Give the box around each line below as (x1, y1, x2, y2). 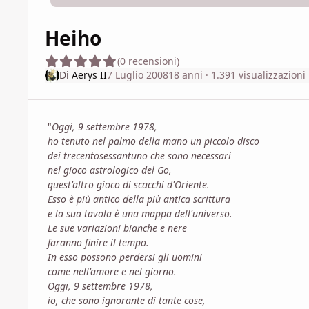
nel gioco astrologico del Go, (48, 163, 172, 177)
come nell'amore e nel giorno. (48, 264, 177, 278)
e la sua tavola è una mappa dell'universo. (48, 206, 232, 220)
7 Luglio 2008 (106, 68, 168, 82)
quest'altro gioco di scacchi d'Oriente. (48, 177, 210, 191)
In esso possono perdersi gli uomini (48, 250, 202, 263)
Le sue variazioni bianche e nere (48, 221, 187, 235)
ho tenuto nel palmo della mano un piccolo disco (48, 134, 259, 148)
